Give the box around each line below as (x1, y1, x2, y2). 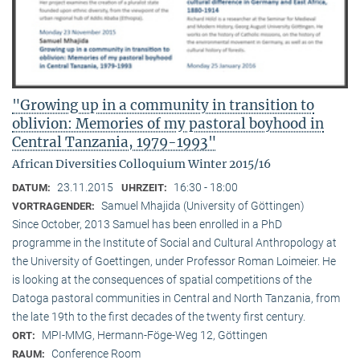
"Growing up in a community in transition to (12, 96, 314, 115)
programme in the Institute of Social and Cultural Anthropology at (12, 236, 337, 250)
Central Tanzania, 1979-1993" (12, 133, 216, 152)
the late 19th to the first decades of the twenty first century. (12, 310, 305, 324)
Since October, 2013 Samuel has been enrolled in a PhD (12, 218, 282, 231)
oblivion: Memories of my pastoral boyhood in (12, 115, 324, 133)
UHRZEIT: (121, 182, 170, 194)
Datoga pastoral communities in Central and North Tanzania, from (12, 292, 340, 305)
